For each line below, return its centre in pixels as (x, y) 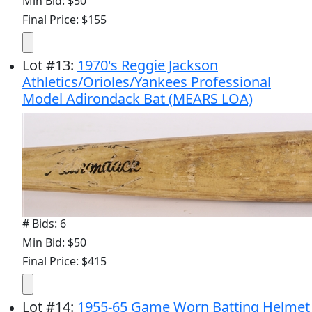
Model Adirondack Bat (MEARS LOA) (138, 98)
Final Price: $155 (64, 19)
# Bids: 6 (44, 223)
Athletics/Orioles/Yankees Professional (147, 81)
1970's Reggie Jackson (148, 65)
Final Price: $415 (64, 261)
